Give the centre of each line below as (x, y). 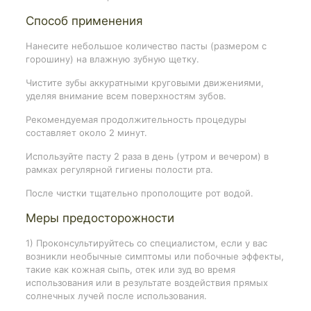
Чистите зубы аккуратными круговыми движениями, (144, 82)
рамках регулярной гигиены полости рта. (119, 169)
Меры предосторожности (100, 218)
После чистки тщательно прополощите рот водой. (139, 193)
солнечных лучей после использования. (116, 295)
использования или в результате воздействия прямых (146, 282)
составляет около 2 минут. (86, 132)
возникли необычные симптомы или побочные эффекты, (154, 256)
